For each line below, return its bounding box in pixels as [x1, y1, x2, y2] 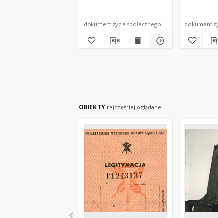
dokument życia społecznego [84, 20, 161, 28]
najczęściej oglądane [106, 103, 162, 110]
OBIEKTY [79, 103, 107, 111]
